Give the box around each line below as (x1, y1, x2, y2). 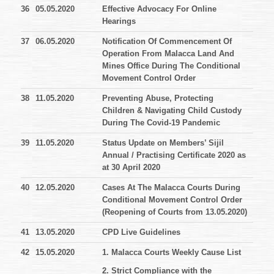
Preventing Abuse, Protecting (102, 94, 213, 103)
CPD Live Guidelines (102, 228, 180, 237)
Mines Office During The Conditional (102, 61, 240, 71)
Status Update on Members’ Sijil (102, 138, 224, 148)
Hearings (102, 17, 136, 26)
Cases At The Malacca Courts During (102, 183, 240, 193)
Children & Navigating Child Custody (102, 106, 242, 116)
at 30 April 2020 (102, 163, 160, 172)
